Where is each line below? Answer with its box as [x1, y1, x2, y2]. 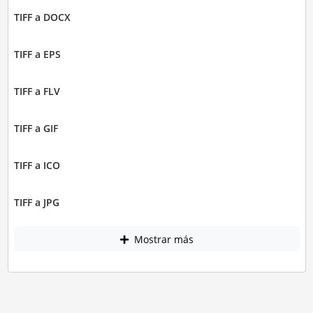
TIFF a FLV [13, 85, 60, 99]
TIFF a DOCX [13, 10, 71, 24]
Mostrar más [131, 232, 194, 246]
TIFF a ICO [13, 159, 60, 173]
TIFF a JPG [13, 196, 59, 210]
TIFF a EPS [13, 48, 61, 61]
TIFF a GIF [13, 122, 58, 136]
